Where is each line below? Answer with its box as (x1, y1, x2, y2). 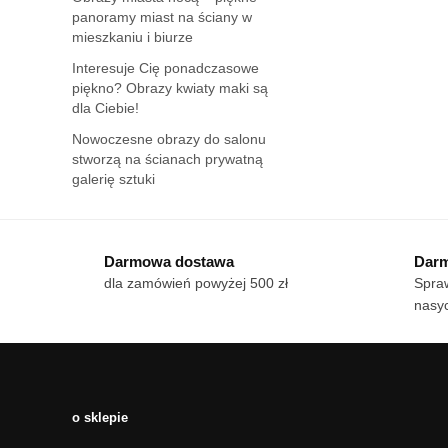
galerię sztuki (72, 171, 155, 188)
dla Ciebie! (72, 99, 139, 116)
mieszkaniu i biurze (72, 28, 193, 45)
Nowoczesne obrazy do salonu (72, 131, 266, 148)
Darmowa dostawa (104, 253, 234, 271)
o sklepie (72, 410, 128, 426)
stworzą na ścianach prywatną (72, 151, 263, 168)
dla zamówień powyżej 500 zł (104, 275, 288, 292)
